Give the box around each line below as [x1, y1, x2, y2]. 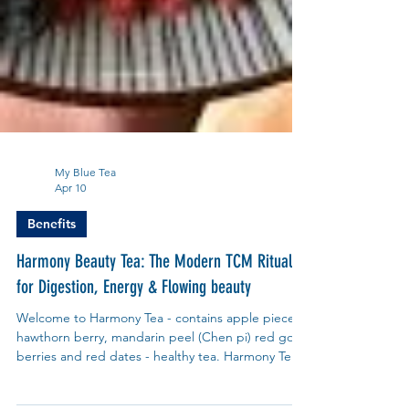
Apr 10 [55, 225, 86, 239]
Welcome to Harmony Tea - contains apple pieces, [16, 353, 304, 371]
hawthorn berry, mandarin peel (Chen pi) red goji [16, 372, 299, 390]
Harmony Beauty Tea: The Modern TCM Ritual [16, 294, 292, 317]
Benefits [27, 259, 76, 277]
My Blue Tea [55, 209, 116, 224]
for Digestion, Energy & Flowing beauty [16, 320, 251, 342]
